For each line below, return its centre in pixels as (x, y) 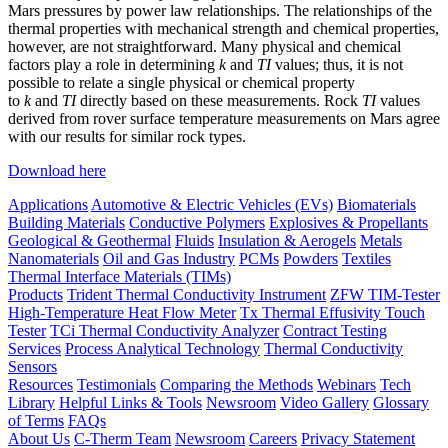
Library (31, 402)
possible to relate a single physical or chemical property (181, 82)
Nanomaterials (53, 258)
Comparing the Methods (236, 384)
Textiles (366, 258)
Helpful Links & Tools (130, 402)
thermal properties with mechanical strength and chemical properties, (223, 28)
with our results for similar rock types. (127, 136)
